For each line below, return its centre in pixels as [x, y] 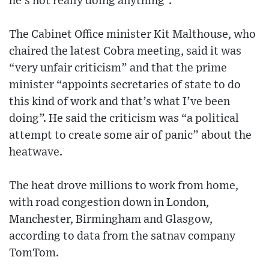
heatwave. [36, 153]
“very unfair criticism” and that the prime [118, 68]
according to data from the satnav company [122, 237]
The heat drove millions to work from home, [124, 186]
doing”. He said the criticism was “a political [124, 119]
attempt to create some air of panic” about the [130, 136]
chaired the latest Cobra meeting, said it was [125, 52]
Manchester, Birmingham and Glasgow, [111, 220]
